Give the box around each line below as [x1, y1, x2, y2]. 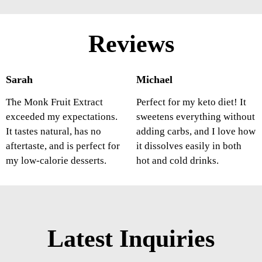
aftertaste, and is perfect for [6, 140, 120, 152]
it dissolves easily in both [136, 140, 242, 152]
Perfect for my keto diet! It [136, 96, 246, 108]
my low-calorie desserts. [6, 155, 106, 167]
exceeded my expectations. [6, 111, 118, 123]
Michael [136, 74, 173, 86]
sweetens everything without [136, 111, 255, 123]
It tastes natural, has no [6, 126, 101, 137]
